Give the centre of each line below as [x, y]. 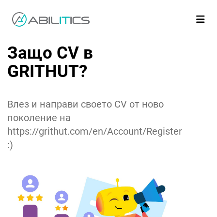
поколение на [39, 118]
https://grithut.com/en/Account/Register [95, 131]
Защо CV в [50, 53]
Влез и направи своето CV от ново [85, 104]
